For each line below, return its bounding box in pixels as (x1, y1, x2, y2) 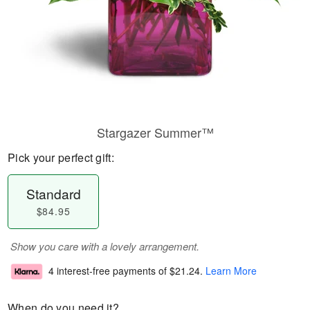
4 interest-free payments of (48, 264, 170, 278)
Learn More (206, 264, 257, 278)
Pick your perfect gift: (8, 149, 114, 165)
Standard (26, 184, 81, 203)
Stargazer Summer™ (96, 123, 214, 141)
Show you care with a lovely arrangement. (10, 239, 199, 253)
